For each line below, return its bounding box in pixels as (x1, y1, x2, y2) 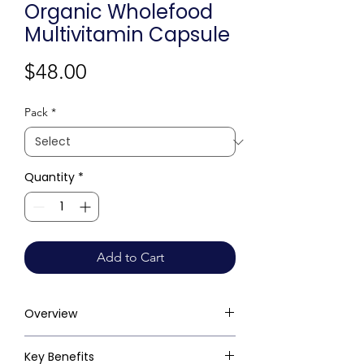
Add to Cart (96, 249, 164, 266)
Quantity (24, 169, 75, 186)
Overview (24, 305, 77, 323)
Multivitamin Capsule (24, 21, 230, 49)
